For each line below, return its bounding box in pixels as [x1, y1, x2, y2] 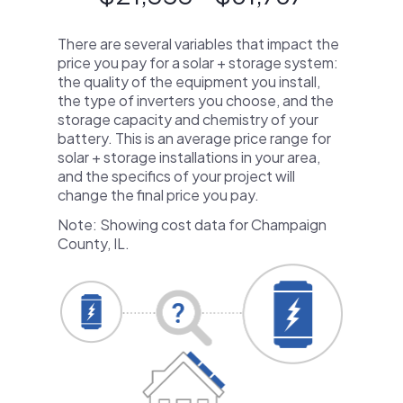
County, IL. [58, 234, 130, 253]
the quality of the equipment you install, [58, 72, 320, 91]
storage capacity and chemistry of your [58, 110, 318, 129]
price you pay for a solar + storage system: [58, 53, 338, 72]
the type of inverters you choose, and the [58, 91, 334, 110]
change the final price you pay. [58, 185, 259, 204]
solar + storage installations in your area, [58, 148, 320, 166]
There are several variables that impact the [58, 34, 339, 53]
